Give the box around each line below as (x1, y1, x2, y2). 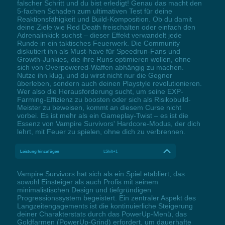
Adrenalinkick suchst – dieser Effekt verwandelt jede (17, 31, 182, 40)
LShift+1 (103, 149, 118, 154)
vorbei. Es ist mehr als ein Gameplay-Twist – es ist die (17, 111, 188, 120)
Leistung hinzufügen (20, 149, 59, 154)
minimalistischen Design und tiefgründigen (17, 186, 151, 194)
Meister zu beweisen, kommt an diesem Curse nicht (17, 103, 181, 112)
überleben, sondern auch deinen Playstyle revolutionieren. (17, 79, 202, 88)
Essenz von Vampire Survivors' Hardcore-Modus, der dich (17, 120, 200, 128)
